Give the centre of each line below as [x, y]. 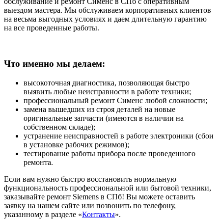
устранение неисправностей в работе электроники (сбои [119, 136]
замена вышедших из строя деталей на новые [99, 109]
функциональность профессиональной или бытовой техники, [108, 188]
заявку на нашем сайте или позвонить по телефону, [90, 205]
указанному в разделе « [43, 214]
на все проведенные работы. [52, 28]
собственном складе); [59, 127]
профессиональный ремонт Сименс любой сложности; [115, 100]
